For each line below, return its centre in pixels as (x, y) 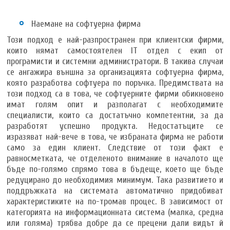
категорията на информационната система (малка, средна (115, 212)
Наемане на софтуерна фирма (86, 24)
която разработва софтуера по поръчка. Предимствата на (115, 83)
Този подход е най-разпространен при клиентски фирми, (115, 40)
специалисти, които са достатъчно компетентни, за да (115, 115)
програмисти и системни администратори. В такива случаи (115, 61)
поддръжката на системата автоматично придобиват (115, 190)
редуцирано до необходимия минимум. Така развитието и (115, 180)
